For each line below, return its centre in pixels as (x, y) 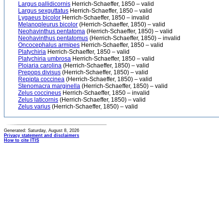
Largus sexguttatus (43, 11)
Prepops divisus (39, 72)
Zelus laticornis (38, 100)
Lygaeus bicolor (39, 18)
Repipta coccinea (41, 79)
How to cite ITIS (22, 140)
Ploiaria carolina (40, 66)
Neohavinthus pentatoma (52, 31)
